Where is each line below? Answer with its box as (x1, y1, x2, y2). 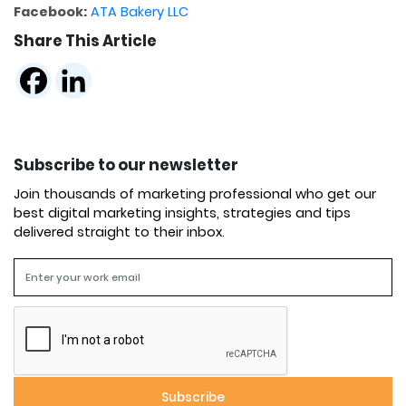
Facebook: (14, 2, 87, 21)
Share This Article (14, 30, 157, 53)
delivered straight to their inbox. (14, 222, 225, 241)
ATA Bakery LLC (91, 2, 188, 21)
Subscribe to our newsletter (14, 154, 238, 177)
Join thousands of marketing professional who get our (14, 184, 376, 203)
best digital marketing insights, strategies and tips (14, 203, 351, 222)
